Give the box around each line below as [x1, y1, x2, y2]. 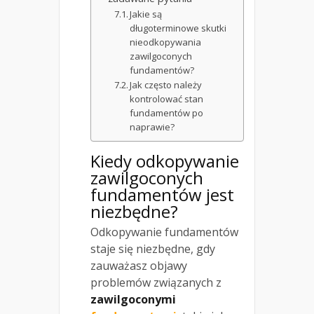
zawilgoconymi [90, 292, 176, 308]
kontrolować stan [130, 93, 204, 106]
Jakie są [130, 8, 163, 21]
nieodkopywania [130, 36, 202, 49]
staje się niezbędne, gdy [90, 241, 215, 257]
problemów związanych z [90, 275, 221, 291]
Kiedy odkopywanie [90, 149, 239, 173]
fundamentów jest [90, 183, 234, 207]
